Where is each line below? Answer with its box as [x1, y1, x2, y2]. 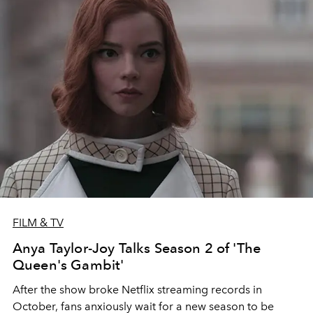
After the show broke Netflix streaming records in [13, 282, 262, 296]
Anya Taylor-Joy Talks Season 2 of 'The [13, 239, 261, 256]
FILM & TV [13, 215, 64, 229]
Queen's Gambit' [13, 256, 124, 273]
